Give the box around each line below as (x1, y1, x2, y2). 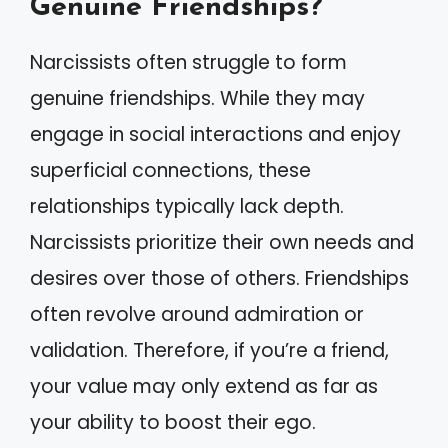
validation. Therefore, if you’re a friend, (30, 337, 389, 364)
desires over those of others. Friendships (30, 265, 409, 292)
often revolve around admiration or (30, 301, 364, 328)
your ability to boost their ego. (30, 409, 316, 436)
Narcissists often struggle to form (30, 49, 347, 76)
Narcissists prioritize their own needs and (30, 229, 414, 256)
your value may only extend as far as (30, 373, 378, 400)
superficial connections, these (30, 157, 311, 184)
